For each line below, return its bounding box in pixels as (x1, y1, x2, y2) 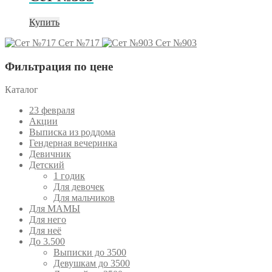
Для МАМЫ (29, 203, 80, 214)
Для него (29, 214, 66, 225)
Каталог (5, 84, 38, 95)
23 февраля (29, 105, 75, 116)
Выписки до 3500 (53, 247, 126, 258)
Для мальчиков (53, 192, 115, 203)
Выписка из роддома (29, 127, 115, 138)
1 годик (53, 171, 85, 182)
